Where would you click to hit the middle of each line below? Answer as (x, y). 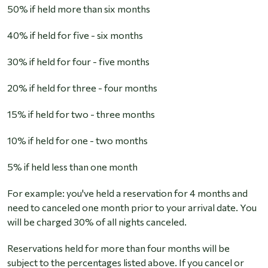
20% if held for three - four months (82, 88)
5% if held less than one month (72, 167)
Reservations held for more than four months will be (118, 248)
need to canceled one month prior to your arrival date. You (132, 208)
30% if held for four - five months (78, 62)
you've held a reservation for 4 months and (157, 193)
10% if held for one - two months (77, 141)
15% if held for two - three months (81, 114)
